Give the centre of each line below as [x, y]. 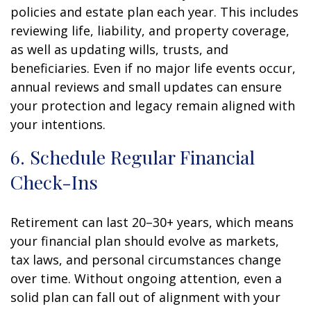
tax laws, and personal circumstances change [146, 259]
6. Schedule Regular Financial [133, 157]
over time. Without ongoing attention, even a [146, 278]
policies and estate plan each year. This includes [154, 11]
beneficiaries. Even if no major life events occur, [153, 68]
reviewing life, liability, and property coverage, [150, 30]
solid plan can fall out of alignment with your [145, 297]
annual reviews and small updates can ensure [146, 86]
